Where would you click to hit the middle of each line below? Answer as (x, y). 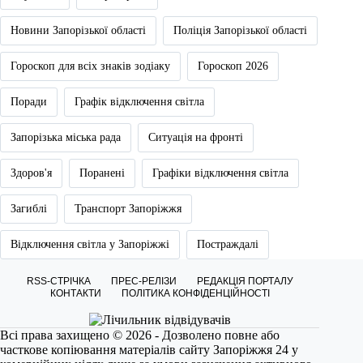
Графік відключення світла (139, 102)
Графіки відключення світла (220, 173)
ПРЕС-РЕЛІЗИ (143, 282)
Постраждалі (228, 245)
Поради (29, 102)
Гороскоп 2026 (233, 66)
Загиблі (29, 209)
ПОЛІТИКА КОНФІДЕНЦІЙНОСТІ (195, 294)
